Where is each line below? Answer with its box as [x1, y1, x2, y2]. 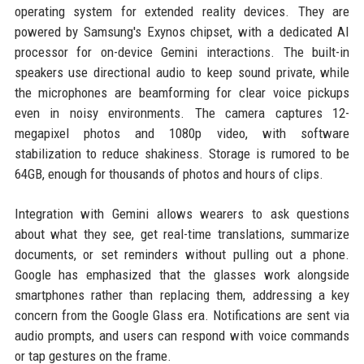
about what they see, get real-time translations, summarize [14, 226, 350, 243]
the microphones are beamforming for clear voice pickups [14, 84, 350, 102]
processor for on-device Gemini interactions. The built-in [14, 44, 350, 61]
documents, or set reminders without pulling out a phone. [14, 246, 350, 263]
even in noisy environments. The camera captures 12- [14, 105, 350, 122]
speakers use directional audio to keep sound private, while [14, 64, 350, 81]
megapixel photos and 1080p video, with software [14, 125, 350, 142]
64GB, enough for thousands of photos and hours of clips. [14, 166, 323, 183]
